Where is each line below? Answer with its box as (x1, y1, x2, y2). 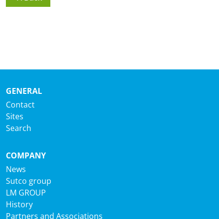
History (6, 199, 33, 210)
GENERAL (6, 86, 42, 96)
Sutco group (6, 175, 51, 186)
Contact (6, 99, 35, 110)
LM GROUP (6, 187, 46, 198)
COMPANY (6, 150, 46, 161)
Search (6, 123, 31, 133)
